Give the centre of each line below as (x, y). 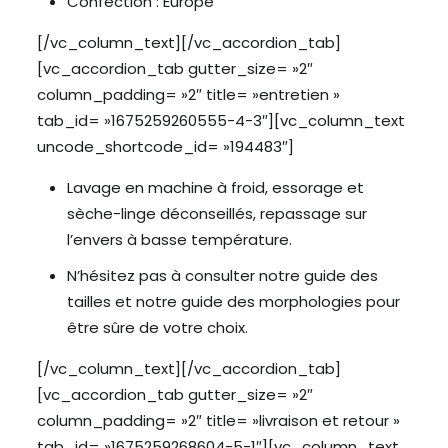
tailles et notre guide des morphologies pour (233, 301)
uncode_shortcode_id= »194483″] (165, 146)
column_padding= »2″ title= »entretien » (188, 94)
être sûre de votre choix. (157, 327)
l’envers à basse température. (179, 239)
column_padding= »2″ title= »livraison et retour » (218, 420)
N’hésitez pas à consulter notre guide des (222, 275)
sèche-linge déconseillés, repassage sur (216, 213)
